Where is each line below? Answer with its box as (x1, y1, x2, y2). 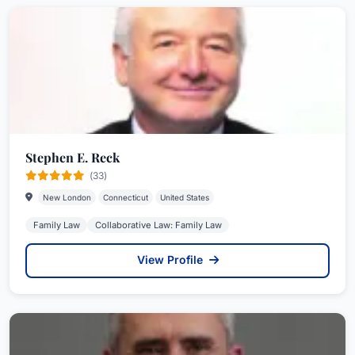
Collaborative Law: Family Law (94, 219, 222, 231)
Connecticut (103, 193, 148, 202)
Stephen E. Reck (25, 149, 120, 166)
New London (43, 193, 91, 202)
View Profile (136, 253, 206, 266)
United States (160, 193, 209, 202)
